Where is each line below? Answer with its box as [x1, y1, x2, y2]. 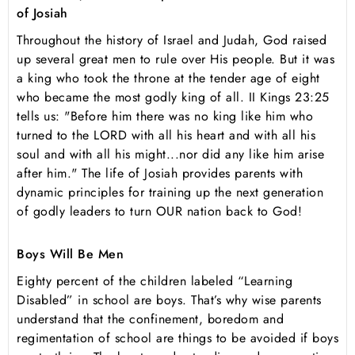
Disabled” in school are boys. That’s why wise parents [17, 291, 322, 310]
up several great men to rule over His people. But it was [17, 50, 334, 69]
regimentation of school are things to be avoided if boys [17, 329, 338, 348]
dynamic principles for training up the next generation [17, 183, 323, 202]
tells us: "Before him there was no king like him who [17, 107, 313, 126]
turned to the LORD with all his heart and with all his [17, 126, 315, 145]
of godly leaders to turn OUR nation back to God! [17, 202, 302, 221]
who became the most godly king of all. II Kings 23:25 [17, 88, 330, 107]
